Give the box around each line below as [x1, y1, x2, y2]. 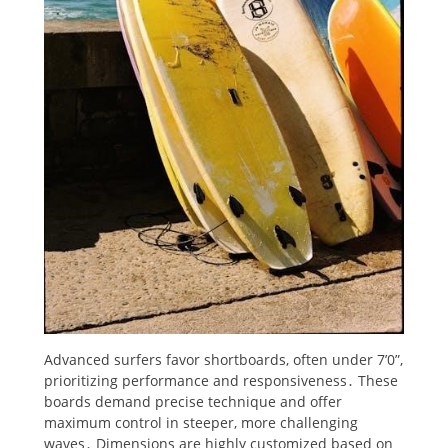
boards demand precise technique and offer [44, 391, 342, 411]
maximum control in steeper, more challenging [44, 412, 358, 432]
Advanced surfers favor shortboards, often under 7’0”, [44, 349, 403, 369]
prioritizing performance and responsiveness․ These [44, 370, 398, 390]
